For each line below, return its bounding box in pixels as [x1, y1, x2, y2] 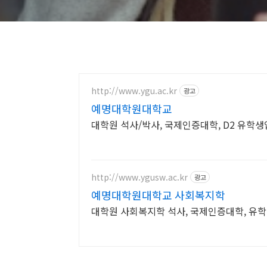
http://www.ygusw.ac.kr [91, 170, 188, 183]
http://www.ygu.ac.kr [91, 84, 177, 97]
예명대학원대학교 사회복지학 [91, 187, 225, 203]
